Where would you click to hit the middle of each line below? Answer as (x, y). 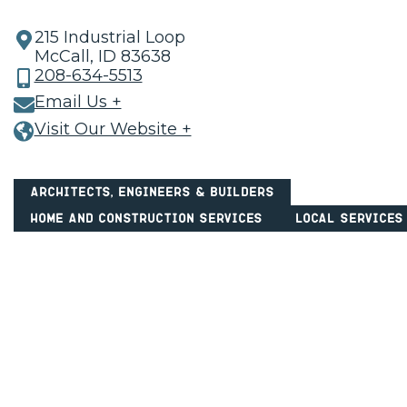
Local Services (349, 218)
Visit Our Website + (113, 129)
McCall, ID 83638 (102, 56)
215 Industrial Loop (109, 37)
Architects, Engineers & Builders (152, 192)
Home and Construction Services (146, 218)
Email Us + (78, 102)
